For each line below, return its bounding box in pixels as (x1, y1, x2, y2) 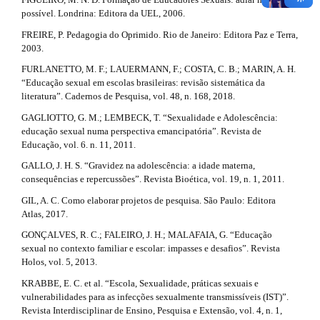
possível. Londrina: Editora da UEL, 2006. (21, 8, 185, 19)
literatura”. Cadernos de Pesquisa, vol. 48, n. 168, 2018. (21, 91, 235, 102)
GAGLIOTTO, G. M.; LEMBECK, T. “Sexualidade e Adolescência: (21, 111, 278, 123)
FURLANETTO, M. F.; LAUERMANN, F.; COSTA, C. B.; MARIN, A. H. (21, 64, 296, 75)
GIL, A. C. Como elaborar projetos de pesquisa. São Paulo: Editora (21, 194, 276, 206)
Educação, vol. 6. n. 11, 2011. (21, 139, 136, 150)
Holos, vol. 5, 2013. (21, 256, 97, 268)
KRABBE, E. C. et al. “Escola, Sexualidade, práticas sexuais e (21, 277, 259, 289)
